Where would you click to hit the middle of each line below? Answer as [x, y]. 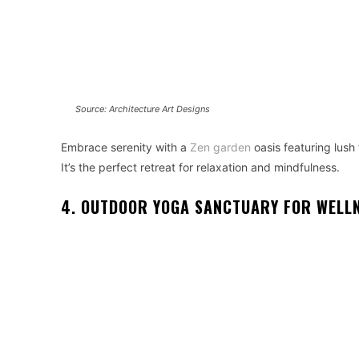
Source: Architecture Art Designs [143, 109]
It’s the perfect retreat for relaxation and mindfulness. [200, 167]
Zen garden [220, 147]
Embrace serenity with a [125, 147]
